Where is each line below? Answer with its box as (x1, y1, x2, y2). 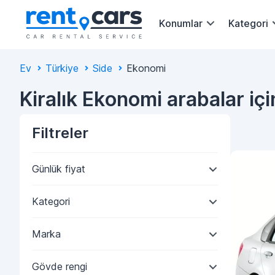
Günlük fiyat (32, 163, 85, 175)
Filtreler (32, 124, 88, 142)
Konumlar (159, 17, 203, 29)
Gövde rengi (32, 260, 87, 273)
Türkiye (45, 62, 79, 74)
